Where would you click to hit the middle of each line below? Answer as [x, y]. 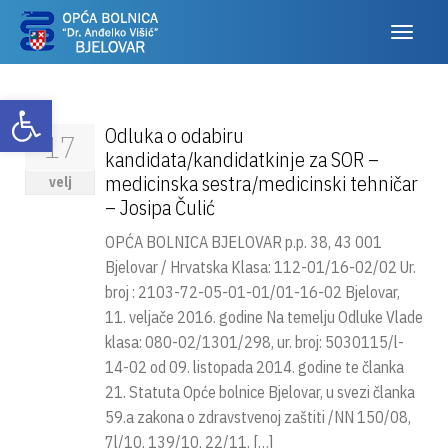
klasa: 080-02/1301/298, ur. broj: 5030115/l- [254, 342]
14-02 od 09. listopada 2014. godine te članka [254, 367]
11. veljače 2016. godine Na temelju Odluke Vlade [264, 317]
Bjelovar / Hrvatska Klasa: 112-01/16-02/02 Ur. [260, 267]
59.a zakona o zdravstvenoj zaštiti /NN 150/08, [258, 417]
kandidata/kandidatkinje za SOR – [242, 159]
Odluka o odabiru [174, 135]
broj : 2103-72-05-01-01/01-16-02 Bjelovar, [252, 292]
